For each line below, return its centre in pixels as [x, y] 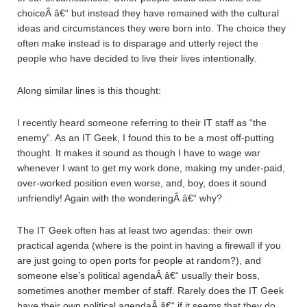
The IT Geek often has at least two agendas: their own [135, 230]
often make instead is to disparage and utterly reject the [138, 43]
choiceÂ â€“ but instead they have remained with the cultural [148, 13]
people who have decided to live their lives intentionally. [137, 58]
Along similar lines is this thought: [89, 90]
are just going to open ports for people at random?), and [139, 260]
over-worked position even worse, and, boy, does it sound [142, 183]
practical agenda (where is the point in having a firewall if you [149, 245]
